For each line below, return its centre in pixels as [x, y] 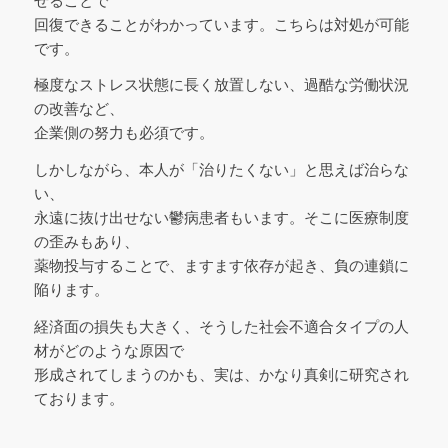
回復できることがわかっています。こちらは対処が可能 [221, 24]
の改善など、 [78, 109]
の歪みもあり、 [86, 241]
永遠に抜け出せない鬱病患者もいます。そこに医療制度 [221, 217]
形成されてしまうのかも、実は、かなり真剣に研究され [221, 374]
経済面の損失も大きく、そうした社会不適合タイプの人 [221, 326]
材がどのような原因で [108, 350]
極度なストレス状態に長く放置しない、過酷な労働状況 [221, 85]
